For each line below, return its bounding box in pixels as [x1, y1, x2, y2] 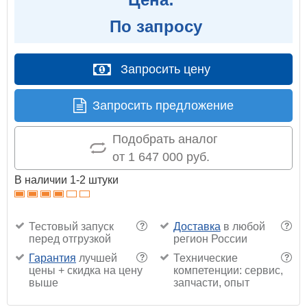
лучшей [76, 251, 117, 264]
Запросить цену [121, 62, 210, 76]
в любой [220, 220, 265, 232]
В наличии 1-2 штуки [14, 173, 119, 186]
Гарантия [29, 251, 76, 264]
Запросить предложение [93, 98, 234, 112]
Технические [173, 251, 238, 264]
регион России [173, 232, 247, 245]
